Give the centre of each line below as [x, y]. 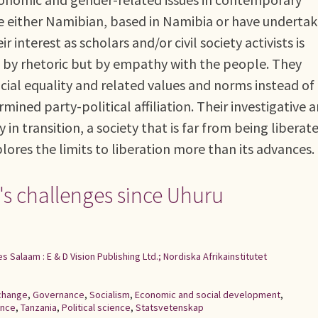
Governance [59, 295]
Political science [96, 307]
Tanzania [39, 307]
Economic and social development [208, 295]
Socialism [110, 295]
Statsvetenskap [170, 307]
